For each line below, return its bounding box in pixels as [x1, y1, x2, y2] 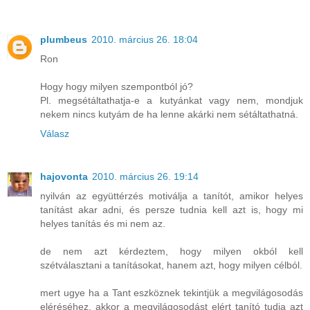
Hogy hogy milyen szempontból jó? [40, 80, 193, 92]
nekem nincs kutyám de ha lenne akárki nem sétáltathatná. [40, 108, 298, 120]
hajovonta [40, 170, 88, 182]
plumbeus [40, 33, 87, 45]
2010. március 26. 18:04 [91, 33, 198, 45]
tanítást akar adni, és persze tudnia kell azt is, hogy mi [40, 203, 303, 215]
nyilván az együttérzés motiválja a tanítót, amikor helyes [40, 190, 303, 201]
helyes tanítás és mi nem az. [40, 217, 165, 229]
